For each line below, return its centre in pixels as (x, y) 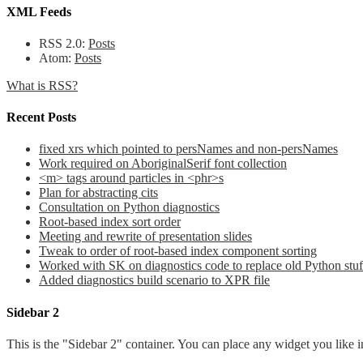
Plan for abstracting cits (98, 193)
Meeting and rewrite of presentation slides (145, 237)
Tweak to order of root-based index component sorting (178, 251)
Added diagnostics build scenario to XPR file (154, 280)
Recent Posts (41, 117)
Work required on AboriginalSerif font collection (163, 164)
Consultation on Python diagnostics (129, 207)
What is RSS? (42, 85)
